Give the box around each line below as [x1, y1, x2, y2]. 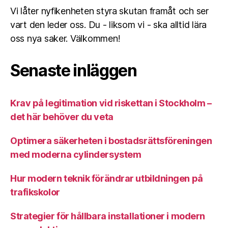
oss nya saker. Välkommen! [10, 33, 121, 44]
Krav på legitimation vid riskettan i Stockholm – [10, 98, 212, 108]
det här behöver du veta [10, 111, 113, 122]
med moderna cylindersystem [10, 149, 141, 160]
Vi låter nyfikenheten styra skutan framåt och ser [10, 6, 209, 16]
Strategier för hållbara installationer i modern [10, 211, 205, 221]
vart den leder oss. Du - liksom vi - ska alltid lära [10, 19, 207, 30]
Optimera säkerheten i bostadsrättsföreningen [10, 135, 212, 146]
